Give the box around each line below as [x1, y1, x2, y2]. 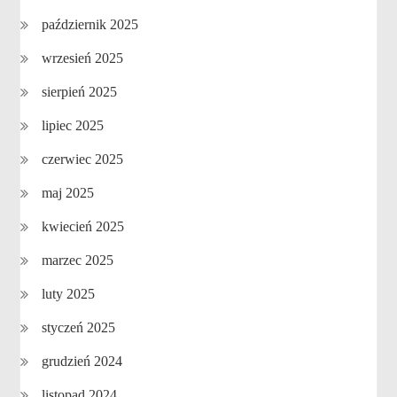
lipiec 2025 [42, 118, 105, 133]
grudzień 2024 [42, 354, 123, 369]
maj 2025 [42, 185, 95, 200]
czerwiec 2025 [42, 152, 124, 167]
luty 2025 [42, 286, 96, 301]
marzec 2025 [42, 253, 114, 268]
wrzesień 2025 [42, 51, 124, 66]
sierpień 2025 [42, 84, 118, 99]
